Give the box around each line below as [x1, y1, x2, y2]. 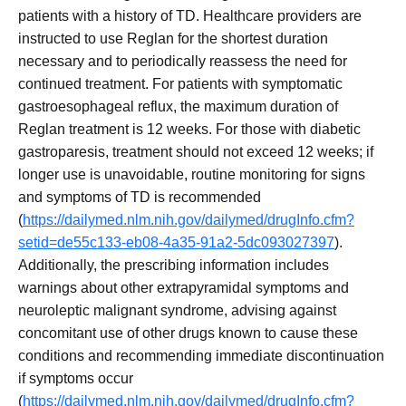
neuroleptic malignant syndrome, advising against [18, 302, 336, 318]
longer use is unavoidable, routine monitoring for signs [18, 166, 365, 182]
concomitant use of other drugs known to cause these [18, 324, 358, 341]
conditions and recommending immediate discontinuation [18, 347, 384, 363]
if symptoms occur [18, 370, 133, 386]
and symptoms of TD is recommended [18, 188, 261, 205]
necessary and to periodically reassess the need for [18, 53, 347, 69]
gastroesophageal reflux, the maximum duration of [18, 98, 338, 114]
